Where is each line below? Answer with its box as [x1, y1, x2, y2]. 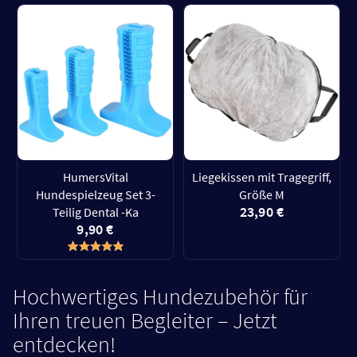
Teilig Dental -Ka [52, 204, 139, 220]
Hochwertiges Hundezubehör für [13, 282, 308, 311]
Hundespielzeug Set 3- [35, 186, 155, 202]
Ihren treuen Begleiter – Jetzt [13, 306, 277, 335]
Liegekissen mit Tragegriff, [192, 169, 331, 185]
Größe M [239, 186, 284, 202]
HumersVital [62, 169, 128, 185]
